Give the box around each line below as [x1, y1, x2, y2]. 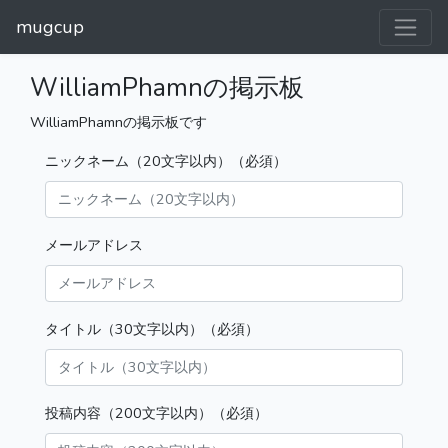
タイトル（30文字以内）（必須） [45, 319, 259, 339]
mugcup [16, 15, 84, 40]
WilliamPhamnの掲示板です [30, 112, 207, 132]
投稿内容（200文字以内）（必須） [45, 403, 268, 423]
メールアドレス [45, 235, 143, 255]
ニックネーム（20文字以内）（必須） [45, 151, 287, 171]
